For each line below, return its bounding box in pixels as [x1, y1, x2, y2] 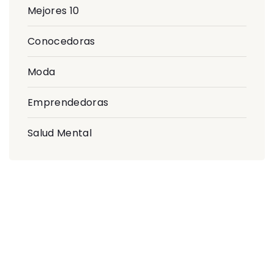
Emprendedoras [28, 95, 109, 109]
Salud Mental [28, 125, 92, 140]
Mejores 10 [28, 3, 80, 18]
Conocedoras [28, 34, 95, 48]
